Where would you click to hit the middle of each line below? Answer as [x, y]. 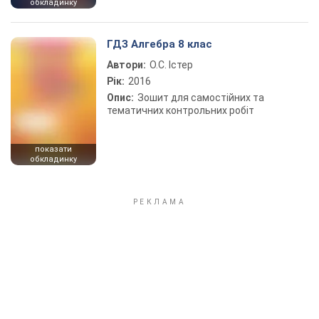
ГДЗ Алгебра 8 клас [159, 44]
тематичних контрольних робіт [181, 110]
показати [53, 149]
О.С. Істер [171, 65]
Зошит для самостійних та [201, 98]
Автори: [126, 65]
